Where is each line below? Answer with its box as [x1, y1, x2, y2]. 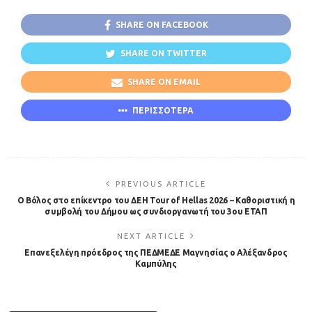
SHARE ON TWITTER [120, 49, 207, 58]
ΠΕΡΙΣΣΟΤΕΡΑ [132, 105, 194, 115]
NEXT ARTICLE [117, 231, 185, 240]
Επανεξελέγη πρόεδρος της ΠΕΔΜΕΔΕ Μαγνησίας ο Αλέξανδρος [24, 247, 288, 257]
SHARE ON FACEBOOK [115, 20, 208, 30]
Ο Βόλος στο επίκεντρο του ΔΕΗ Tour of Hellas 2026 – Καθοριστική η [17, 195, 295, 205]
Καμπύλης [135, 258, 177, 268]
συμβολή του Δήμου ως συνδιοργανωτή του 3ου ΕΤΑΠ [45, 206, 267, 216]
